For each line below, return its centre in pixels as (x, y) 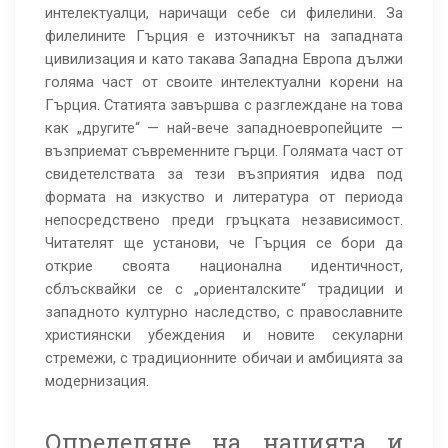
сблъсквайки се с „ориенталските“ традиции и (224, 289)
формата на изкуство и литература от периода (224, 197)
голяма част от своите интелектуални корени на (224, 82)
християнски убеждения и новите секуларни (224, 335)
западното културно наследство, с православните (224, 312)
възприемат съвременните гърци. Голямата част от (224, 151)
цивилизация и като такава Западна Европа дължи (224, 59)
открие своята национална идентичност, (224, 266)
